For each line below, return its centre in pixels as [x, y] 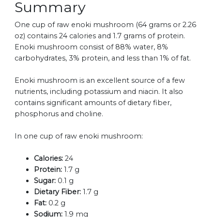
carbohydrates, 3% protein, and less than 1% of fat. [103, 58]
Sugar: [45, 181]
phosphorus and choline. [59, 114]
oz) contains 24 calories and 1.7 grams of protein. [100, 36]
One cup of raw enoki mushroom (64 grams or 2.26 [105, 25]
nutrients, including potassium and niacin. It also [99, 92]
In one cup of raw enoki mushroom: [79, 136]
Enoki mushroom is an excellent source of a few [100, 81]
